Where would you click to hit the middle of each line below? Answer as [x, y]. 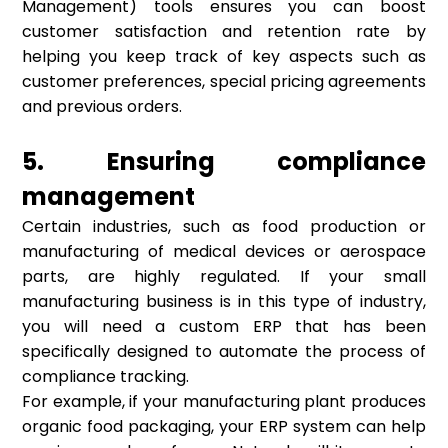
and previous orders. [102, 107]
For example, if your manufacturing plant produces [224, 402]
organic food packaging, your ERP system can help [224, 427]
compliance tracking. [106, 377]
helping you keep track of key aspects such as [224, 57]
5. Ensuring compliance [224, 162]
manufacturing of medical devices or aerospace [224, 252]
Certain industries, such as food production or [224, 227]
